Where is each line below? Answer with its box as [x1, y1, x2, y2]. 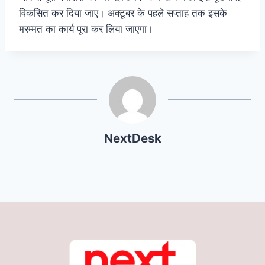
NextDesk [104, 130, 161, 146]
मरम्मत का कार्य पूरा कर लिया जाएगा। [19, 22, 153, 35]
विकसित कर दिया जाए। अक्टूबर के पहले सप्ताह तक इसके [19, 7, 227, 19]
